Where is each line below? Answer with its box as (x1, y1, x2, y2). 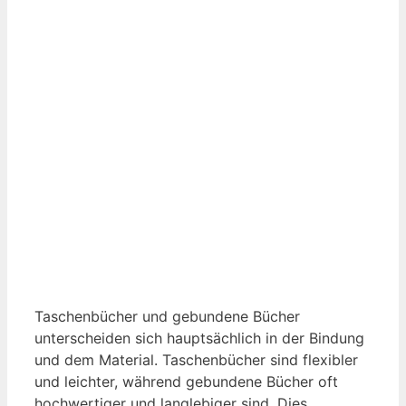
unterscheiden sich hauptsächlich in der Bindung (34, 328, 364, 347)
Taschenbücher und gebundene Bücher (34, 306, 300, 325)
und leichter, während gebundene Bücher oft (34, 372, 338, 391)
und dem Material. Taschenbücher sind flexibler (34, 350, 358, 369)
